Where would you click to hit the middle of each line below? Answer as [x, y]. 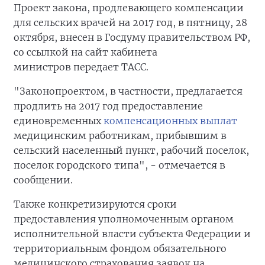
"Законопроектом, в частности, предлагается [128, 91]
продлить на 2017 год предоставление [108, 106]
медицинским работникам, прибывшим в [120, 136]
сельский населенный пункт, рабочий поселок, [131, 151]
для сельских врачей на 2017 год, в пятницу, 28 [130, 23]
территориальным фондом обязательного [120, 249]
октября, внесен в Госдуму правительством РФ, [132, 38]
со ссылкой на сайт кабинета [85, 52]
